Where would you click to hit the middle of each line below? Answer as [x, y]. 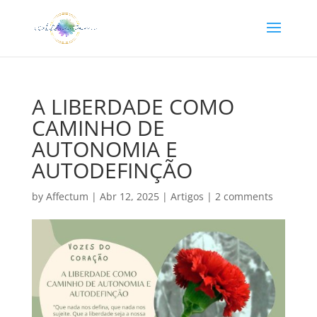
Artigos [187, 196]
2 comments [244, 196]
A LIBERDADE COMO [133, 106]
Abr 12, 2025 [129, 196]
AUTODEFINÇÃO [112, 170]
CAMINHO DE [98, 128]
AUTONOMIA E [104, 149]
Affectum [67, 196]
